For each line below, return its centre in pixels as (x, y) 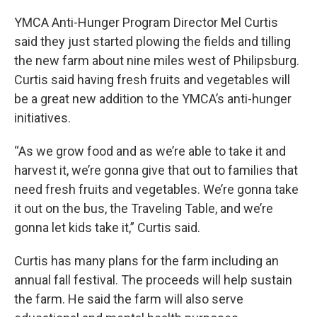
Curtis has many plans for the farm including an (146, 261)
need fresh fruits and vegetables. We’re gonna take (156, 189)
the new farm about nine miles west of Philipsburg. (157, 60)
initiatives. (42, 118)
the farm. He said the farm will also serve (129, 299)
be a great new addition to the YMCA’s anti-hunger (153, 99)
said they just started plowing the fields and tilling (152, 41)
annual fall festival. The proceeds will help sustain (153, 280)
